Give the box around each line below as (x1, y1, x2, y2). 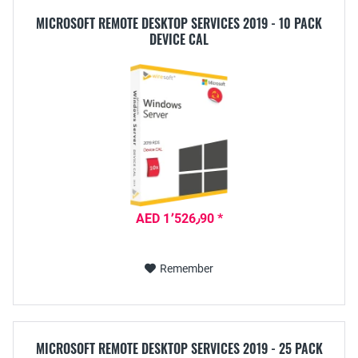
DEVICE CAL (149, 30, 209, 49)
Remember (160, 262, 213, 275)
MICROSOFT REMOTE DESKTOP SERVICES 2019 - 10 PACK (36, 14, 322, 33)
